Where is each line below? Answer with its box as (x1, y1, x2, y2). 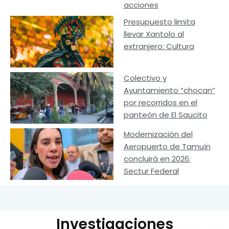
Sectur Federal (123, 165, 179, 176)
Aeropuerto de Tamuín (123, 141, 211, 152)
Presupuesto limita (123, 16, 195, 28)
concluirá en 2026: (123, 153, 191, 164)
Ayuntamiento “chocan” (123, 85, 215, 96)
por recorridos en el (123, 97, 197, 108)
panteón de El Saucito (123, 109, 208, 121)
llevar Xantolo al (123, 29, 184, 40)
